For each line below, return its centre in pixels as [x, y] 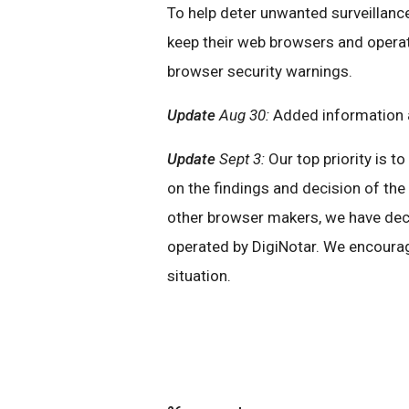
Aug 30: [242, 115]
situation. [199, 276]
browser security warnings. [260, 71]
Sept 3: [240, 159]
